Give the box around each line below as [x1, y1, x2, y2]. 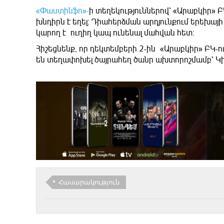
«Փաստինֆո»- [36, 5, 89, 16]
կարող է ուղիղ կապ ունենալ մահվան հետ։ [36, 27, 194, 38]
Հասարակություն [58, 177, 119, 186]
